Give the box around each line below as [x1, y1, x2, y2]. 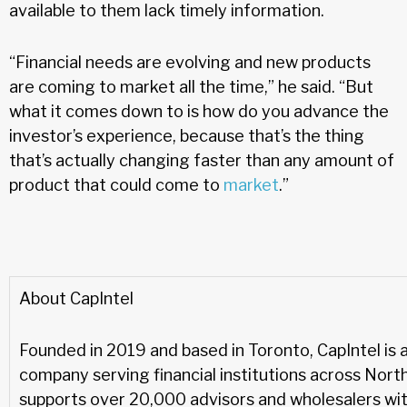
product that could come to [9, 174, 223, 194]
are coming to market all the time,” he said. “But [9, 76, 373, 96]
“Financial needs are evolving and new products [9, 52, 371, 72]
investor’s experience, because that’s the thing [9, 125, 364, 145]
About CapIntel [19, 288, 137, 308]
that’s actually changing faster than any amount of [9, 150, 394, 170]
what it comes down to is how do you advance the [9, 101, 389, 121]
